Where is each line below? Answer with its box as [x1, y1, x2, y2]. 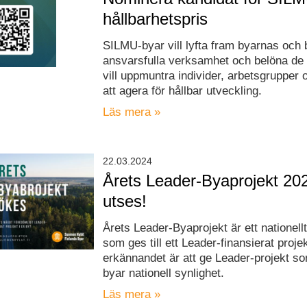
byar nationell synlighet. [103, 266, 225, 280]
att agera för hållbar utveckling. [103, 84, 262, 97]
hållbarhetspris [103, 9, 208, 28]
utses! [103, 191, 147, 210]
